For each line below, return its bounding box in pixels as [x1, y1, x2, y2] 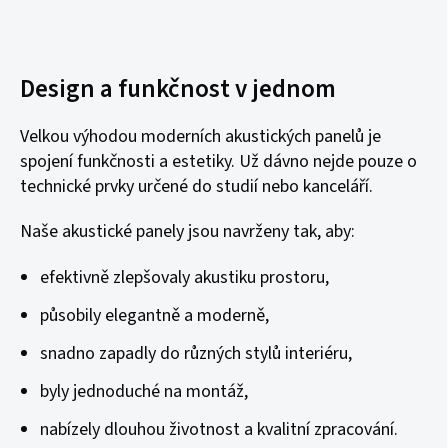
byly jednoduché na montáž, [40, 379, 248, 404]
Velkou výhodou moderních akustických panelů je [20, 124, 381, 149]
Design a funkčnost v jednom [20, 71, 336, 107]
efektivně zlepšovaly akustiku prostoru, [40, 265, 329, 290]
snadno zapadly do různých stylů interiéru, [40, 341, 352, 366]
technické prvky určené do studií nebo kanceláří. [20, 174, 373, 199]
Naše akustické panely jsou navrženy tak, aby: [20, 219, 355, 244]
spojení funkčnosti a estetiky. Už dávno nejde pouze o [20, 149, 417, 174]
